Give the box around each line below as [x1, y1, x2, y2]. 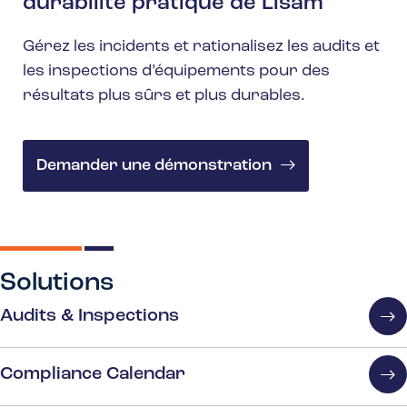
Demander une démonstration [36, 157, 272, 175]
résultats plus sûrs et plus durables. [23, 87, 305, 105]
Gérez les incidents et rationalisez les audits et [23, 38, 380, 56]
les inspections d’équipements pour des [23, 63, 330, 81]
